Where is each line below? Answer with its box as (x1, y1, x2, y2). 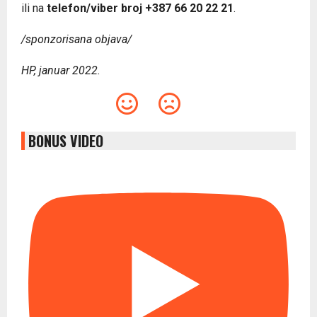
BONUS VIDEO (28, 130, 103, 152)
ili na (21, 1, 47, 16)
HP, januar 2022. (21, 64, 100, 78)
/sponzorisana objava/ (21, 33, 132, 47)
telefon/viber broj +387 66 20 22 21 (47, 1, 234, 16)
